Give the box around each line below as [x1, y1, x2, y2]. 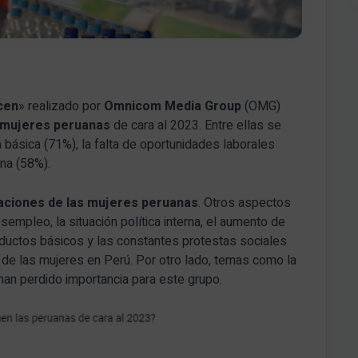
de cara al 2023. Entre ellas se [110, 115, 282, 135]
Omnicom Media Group [104, 96, 242, 116]
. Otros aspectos [198, 193, 292, 213]
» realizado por [18, 96, 105, 116]
